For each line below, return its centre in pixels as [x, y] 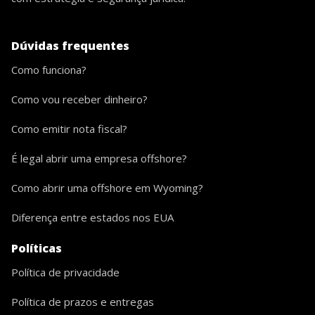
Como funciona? [49, 70]
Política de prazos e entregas [83, 302]
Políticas [37, 249]
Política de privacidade [65, 272]
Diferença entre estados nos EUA [93, 218]
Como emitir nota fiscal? [69, 129]
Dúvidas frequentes [70, 46]
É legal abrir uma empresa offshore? [99, 159]
